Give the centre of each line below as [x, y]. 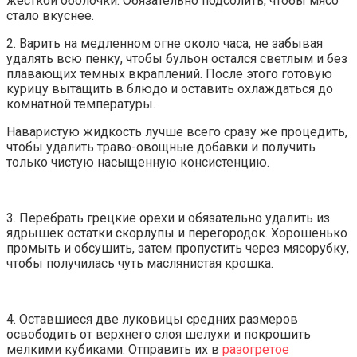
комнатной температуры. [81, 104]
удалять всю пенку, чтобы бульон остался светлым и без [177, 59]
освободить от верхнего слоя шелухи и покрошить [159, 335]
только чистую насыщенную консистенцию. [138, 163]
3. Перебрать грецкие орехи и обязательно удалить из [168, 218]
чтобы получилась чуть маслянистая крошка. [140, 264]
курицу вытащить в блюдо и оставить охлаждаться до [170, 89]
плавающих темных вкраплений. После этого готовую [169, 74]
